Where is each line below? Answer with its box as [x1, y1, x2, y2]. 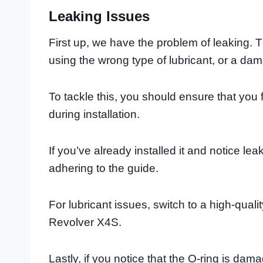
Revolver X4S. [49, 215, 122, 228]
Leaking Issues [49, 8, 150, 24]
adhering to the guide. [49, 161, 159, 174]
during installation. [49, 107, 140, 120]
